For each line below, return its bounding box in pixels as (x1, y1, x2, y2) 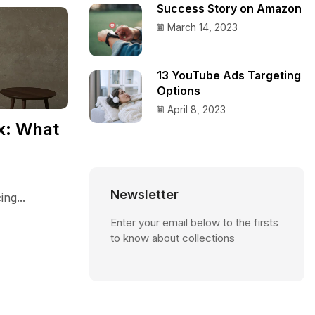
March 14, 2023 (167, 20, 238, 33)
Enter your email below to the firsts (110, 215, 278, 229)
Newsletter (110, 186, 179, 202)
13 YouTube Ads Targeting (157, 69, 301, 83)
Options (157, 84, 200, 98)
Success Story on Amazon (157, 1, 302, 15)
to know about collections (110, 231, 235, 245)
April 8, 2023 (167, 103, 226, 116)
